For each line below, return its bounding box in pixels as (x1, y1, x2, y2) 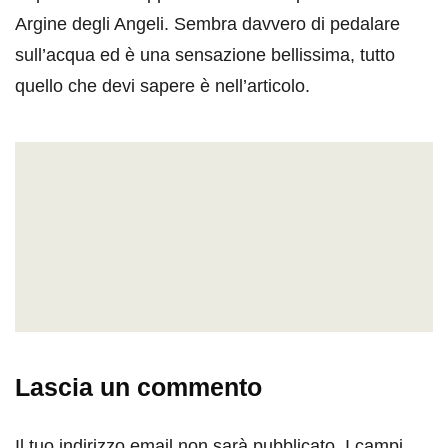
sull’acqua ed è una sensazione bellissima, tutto (15, 45, 395, 66)
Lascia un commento (15, 373, 262, 402)
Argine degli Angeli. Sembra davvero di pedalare (15, 14, 400, 35)
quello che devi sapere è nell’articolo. (15, 76, 310, 97)
